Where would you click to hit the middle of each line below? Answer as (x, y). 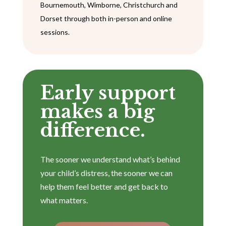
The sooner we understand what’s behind (110, 159)
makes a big (97, 112)
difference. (93, 130)
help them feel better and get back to (104, 187)
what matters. (64, 200)
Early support (108, 93)
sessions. (55, 32)
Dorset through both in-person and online (106, 19)
